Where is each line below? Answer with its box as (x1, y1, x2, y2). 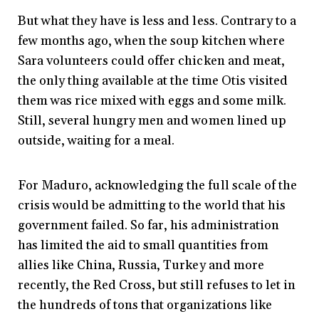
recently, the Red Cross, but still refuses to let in (18, 276, 296, 293)
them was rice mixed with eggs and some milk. (18, 92, 286, 109)
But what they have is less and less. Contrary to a (18, 12, 296, 29)
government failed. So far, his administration (18, 216, 279, 234)
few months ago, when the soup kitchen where (18, 32, 285, 49)
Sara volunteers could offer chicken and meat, (18, 52, 285, 69)
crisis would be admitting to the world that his (18, 197, 286, 214)
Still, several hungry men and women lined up (18, 112, 286, 129)
